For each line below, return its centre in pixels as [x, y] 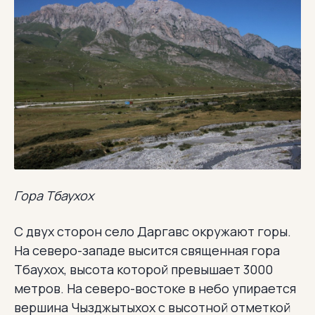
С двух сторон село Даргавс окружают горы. [153, 232]
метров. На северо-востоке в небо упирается [155, 289]
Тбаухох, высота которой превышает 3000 [143, 270]
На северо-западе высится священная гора [147, 251]
